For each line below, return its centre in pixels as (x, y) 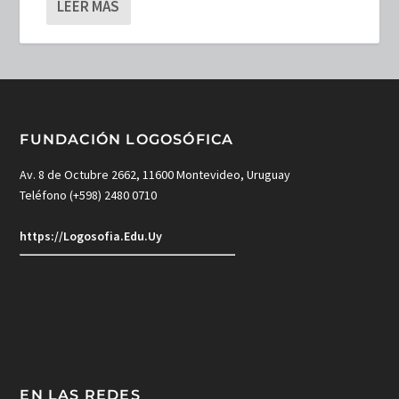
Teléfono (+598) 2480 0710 (89, 195)
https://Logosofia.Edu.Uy (91, 236)
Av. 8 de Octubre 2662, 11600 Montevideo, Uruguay (155, 175)
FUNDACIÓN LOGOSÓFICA (127, 140)
